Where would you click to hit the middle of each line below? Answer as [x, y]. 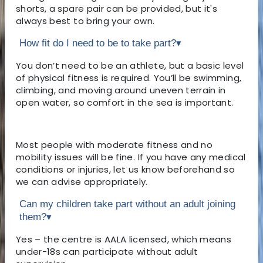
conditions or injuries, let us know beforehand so [126, 169]
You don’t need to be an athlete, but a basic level [130, 65]
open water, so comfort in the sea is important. [126, 102]
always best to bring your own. [85, 21]
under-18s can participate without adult [107, 251]
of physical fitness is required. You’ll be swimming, [129, 77]
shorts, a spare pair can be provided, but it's [117, 8]
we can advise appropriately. [82, 181]
